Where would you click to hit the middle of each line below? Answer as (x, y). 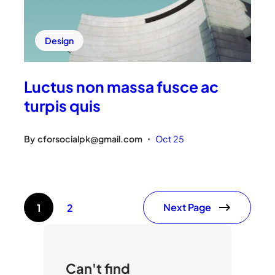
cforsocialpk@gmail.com (90, 138)
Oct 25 (170, 138)
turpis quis (63, 105)
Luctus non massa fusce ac (122, 86)
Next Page (187, 207)
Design (60, 40)
